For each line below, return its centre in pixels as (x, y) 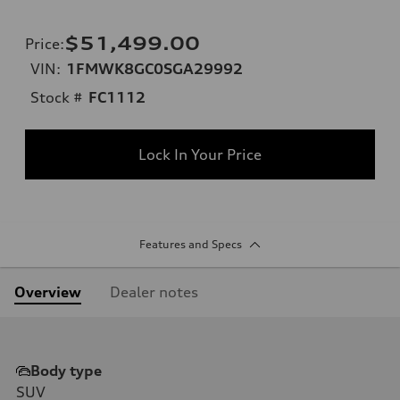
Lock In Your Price (200, 154)
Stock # (57, 97)
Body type (66, 370)
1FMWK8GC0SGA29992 (154, 68)
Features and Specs (190, 244)
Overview (48, 292)
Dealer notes (154, 292)
